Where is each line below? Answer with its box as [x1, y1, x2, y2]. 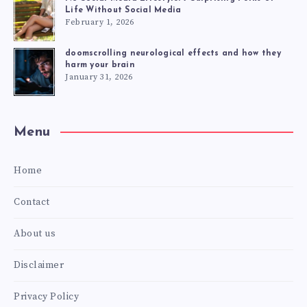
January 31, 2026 [65, 72, 132, 83]
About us [14, 227, 56, 240]
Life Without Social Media [65, 6, 182, 15]
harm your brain [65, 61, 135, 70]
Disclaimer [14, 258, 64, 271]
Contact [14, 195, 50, 208]
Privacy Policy [14, 290, 79, 303]
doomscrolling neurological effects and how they [65, 49, 281, 58]
